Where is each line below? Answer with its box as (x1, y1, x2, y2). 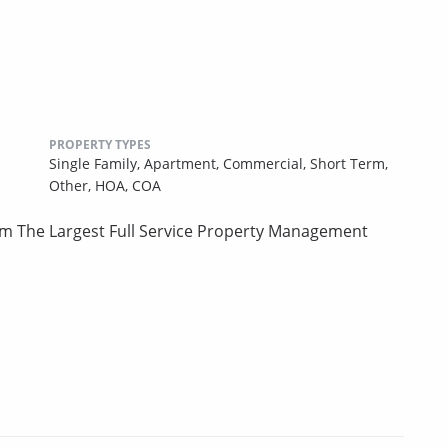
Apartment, (144, 153, 223, 173)
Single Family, (49, 153, 144, 173)
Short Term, (310, 153, 388, 173)
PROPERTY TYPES (49, 135, 151, 153)
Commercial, (223, 153, 310, 173)
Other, (49, 175, 95, 195)
